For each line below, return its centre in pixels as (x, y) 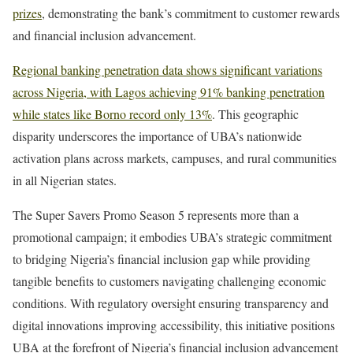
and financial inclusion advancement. (104, 35)
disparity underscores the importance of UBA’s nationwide (157, 136)
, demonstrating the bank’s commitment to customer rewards (191, 13)
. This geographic (255, 113)
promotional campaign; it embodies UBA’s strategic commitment (172, 236)
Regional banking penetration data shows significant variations (167, 69)
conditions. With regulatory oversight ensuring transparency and (171, 303)
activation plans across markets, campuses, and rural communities (175, 158)
